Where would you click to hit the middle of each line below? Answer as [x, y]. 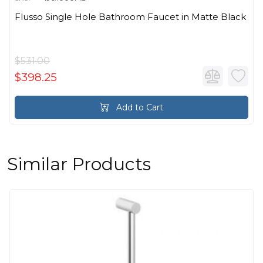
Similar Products [79, 164]
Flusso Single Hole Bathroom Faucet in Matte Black [130, 17]
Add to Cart [139, 108]
